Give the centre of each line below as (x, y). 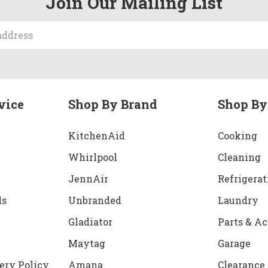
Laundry (238, 200)
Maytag (86, 243)
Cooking (238, 135)
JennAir (88, 178)
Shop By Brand (112, 104)
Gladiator (90, 221)
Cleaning (240, 157)
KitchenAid (96, 135)
